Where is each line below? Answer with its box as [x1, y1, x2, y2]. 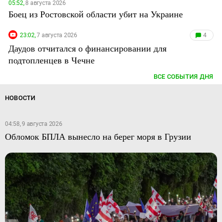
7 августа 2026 [35, 32, 77, 39]
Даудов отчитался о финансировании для [8, 42, 166, 54]
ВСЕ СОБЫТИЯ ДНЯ [153, 73, 214, 80]
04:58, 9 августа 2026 [4, 120, 62, 127]
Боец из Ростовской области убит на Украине [8, 8, 183, 20]
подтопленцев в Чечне [8, 54, 95, 66]
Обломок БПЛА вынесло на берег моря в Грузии [4, 130, 191, 142]
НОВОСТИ [4, 94, 36, 102]
